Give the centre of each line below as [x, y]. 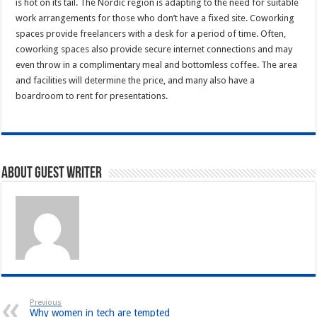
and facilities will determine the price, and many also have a [136, 81]
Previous [46, 303]
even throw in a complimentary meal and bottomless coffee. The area [157, 65]
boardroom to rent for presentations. [92, 96]
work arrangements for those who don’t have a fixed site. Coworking [155, 18]
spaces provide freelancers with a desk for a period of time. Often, [151, 34]
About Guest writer [52, 174]
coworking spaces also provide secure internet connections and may [154, 50]
